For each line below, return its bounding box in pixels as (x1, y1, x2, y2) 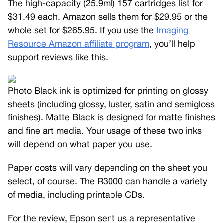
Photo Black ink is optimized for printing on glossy (8, 87, 208, 96)
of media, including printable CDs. (8, 191, 145, 200)
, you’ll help (149, 40, 195, 49)
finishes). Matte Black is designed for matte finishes (8, 113, 215, 122)
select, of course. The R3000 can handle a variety (8, 177, 207, 186)
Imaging (156, 26, 188, 35)
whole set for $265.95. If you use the (8, 26, 156, 35)
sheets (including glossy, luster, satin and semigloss (8, 100, 215, 109)
